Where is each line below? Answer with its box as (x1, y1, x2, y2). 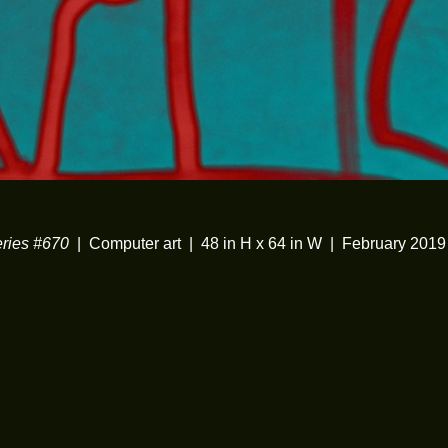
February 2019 (342, 234, 446, 252)
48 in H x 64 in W (201, 234, 322, 252)
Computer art (89, 234, 181, 252)
